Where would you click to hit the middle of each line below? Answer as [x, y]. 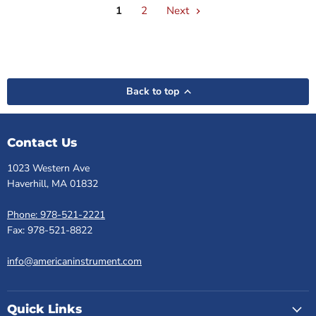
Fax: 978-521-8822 [50, 231]
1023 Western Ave [48, 169]
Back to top [152, 92]
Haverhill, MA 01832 [53, 184]
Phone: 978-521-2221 [56, 215]
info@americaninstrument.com [74, 262]
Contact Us [42, 143]
